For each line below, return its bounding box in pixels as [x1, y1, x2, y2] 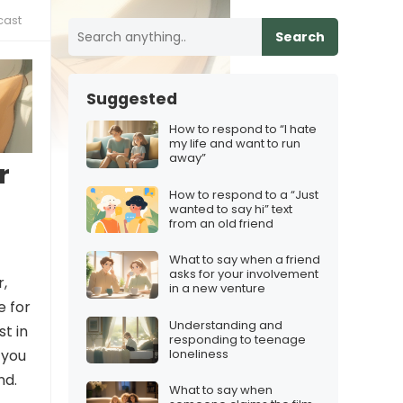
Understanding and [169, 316, 282, 334]
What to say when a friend [169, 251, 320, 269]
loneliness [169, 345, 228, 363]
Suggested [86, 88, 177, 110]
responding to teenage [169, 330, 306, 348]
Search [275, 28, 325, 46]
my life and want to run [169, 135, 300, 153]
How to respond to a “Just [169, 185, 318, 203]
